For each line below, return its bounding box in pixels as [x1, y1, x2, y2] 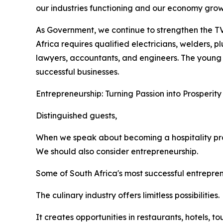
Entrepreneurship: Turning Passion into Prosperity [36, 89, 222, 99]
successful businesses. [36, 67, 119, 77]
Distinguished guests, [36, 111, 117, 120]
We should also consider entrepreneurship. [36, 146, 198, 156]
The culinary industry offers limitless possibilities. [36, 190, 220, 200]
